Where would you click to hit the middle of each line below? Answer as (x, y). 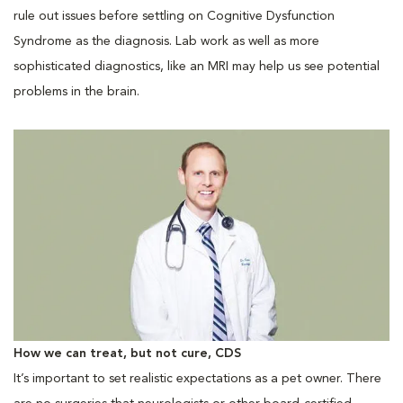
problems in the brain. (78, 91)
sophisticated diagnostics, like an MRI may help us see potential (197, 66)
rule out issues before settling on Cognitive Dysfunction (174, 16)
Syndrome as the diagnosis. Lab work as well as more (166, 41)
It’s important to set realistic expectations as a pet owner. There (197, 378)
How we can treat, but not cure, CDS (129, 353)
